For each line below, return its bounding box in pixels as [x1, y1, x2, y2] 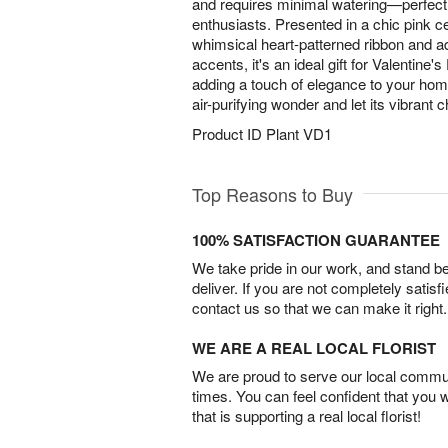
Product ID [192, 123, 266, 144]
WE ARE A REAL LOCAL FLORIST [192, 337, 436, 359]
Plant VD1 [266, 123, 332, 144]
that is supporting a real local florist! [192, 405, 421, 426]
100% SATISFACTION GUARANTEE [192, 229, 440, 251]
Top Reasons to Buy [192, 181, 353, 207]
